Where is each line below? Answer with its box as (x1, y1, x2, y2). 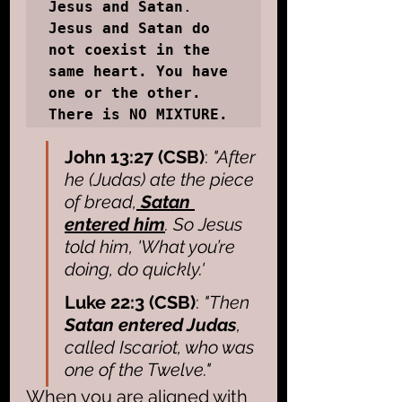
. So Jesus (165, 213, 247, 235)
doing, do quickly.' (65, 258, 205, 280)
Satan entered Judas (65, 313, 237, 336)
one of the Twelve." (65, 358, 211, 380)
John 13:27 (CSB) (65, 145, 205, 168)
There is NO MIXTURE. (48, 105, 228, 123)
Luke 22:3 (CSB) (65, 291, 196, 313)
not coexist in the (48, 40, 210, 58)
